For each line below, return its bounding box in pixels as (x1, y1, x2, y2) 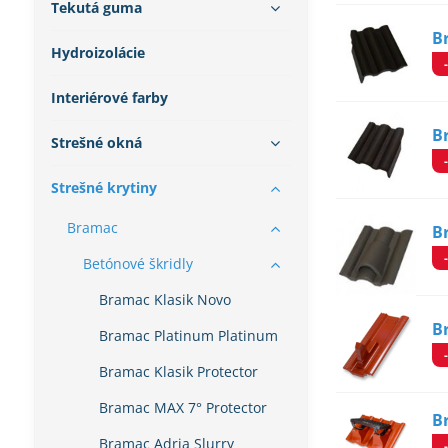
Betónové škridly (82, 254, 193, 273)
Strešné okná (50, 133, 142, 152)
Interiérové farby (50, 88, 168, 107)
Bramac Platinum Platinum (98, 326, 278, 345)
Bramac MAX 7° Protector (98, 398, 267, 417)
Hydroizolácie (50, 43, 145, 62)
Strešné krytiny (50, 178, 157, 197)
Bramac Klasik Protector (98, 362, 258, 381)
